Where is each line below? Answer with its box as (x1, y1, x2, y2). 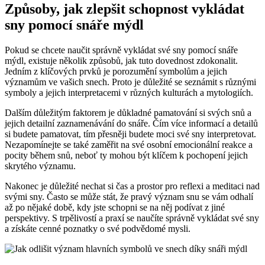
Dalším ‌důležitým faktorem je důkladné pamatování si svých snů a (5, 107, 251, 118)
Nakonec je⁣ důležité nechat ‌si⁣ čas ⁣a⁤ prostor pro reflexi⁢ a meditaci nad (5, 180, 260, 191)
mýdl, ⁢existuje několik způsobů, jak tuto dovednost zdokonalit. (5, 55, 238, 66)
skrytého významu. (5, 160, 76, 171)
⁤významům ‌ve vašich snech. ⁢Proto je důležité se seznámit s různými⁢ (5, 76, 256, 87)
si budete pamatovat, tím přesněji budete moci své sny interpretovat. (5, 128, 256, 139)
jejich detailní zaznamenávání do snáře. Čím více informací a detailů (5, 118, 258, 128)
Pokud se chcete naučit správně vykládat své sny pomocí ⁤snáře (5, 44, 238, 55)
